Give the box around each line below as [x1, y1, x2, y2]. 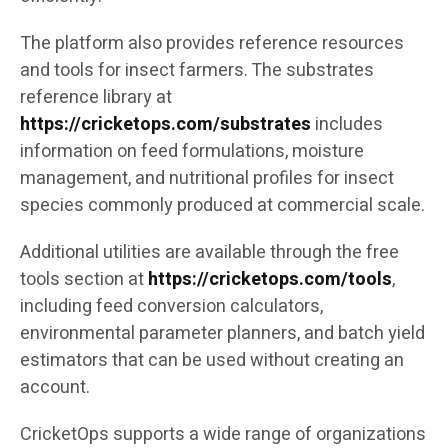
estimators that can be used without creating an [20, 346, 404, 374]
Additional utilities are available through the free [20, 238, 399, 266]
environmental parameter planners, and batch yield [20, 319, 425, 347]
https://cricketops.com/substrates [20, 110, 311, 138]
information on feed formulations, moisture [20, 137, 364, 165]
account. [20, 373, 90, 401]
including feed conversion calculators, [20, 292, 323, 320]
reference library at [20, 83, 172, 111]
